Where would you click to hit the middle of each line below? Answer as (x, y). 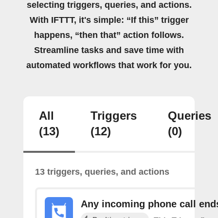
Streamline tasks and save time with (109, 50)
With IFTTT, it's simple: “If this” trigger (109, 20)
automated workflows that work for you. (109, 65)
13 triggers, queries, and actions (102, 172)
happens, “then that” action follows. (109, 35)
